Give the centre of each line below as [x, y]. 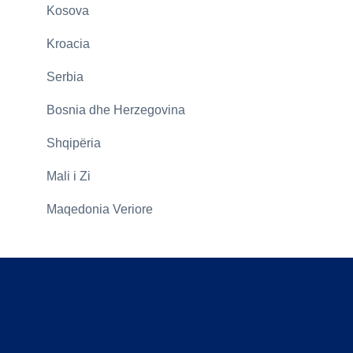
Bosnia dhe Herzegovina [115, 110]
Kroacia [68, 44]
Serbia [65, 77]
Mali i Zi [68, 176]
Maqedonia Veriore [99, 210]
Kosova [67, 11]
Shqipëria [73, 143]
